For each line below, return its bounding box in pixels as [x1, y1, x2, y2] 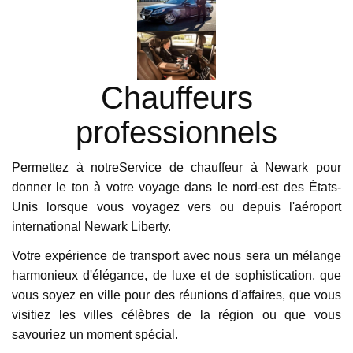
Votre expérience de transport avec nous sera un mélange [12, 248, 341, 262]
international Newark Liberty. [12, 219, 171, 233]
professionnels [76, 114, 277, 150]
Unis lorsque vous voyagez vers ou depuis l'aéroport [12, 199, 341, 214]
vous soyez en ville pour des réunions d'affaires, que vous [12, 288, 341, 302]
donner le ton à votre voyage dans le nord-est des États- [12, 180, 341, 194]
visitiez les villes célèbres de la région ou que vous [12, 307, 341, 321]
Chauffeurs [100, 80, 253, 115]
